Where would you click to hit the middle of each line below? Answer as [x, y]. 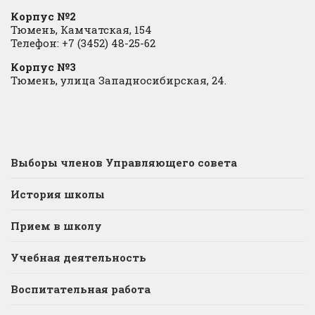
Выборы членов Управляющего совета [124, 163]
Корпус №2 [43, 17]
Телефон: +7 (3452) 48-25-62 [83, 43]
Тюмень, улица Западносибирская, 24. [118, 81]
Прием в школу [56, 226]
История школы [58, 194]
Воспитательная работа [81, 289]
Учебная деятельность [78, 258]
